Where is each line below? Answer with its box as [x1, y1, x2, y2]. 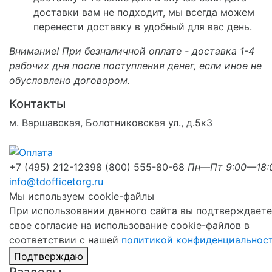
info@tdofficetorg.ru [9, 175, 103, 188]
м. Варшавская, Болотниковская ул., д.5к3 [9, 116, 212, 129]
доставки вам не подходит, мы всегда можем [33, 5, 254, 18]
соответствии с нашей [9, 234, 121, 246]
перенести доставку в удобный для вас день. [33, 20, 252, 33]
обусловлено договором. [9, 73, 130, 86]
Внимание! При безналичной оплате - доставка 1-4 [9, 44, 254, 57]
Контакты [9, 96, 66, 111]
